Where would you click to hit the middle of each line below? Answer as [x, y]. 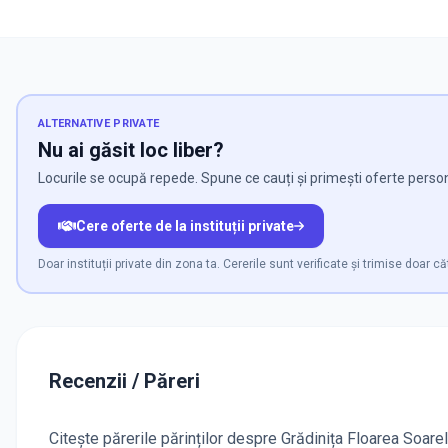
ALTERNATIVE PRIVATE [99, 124]
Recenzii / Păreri [124, 381]
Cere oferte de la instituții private [184, 226]
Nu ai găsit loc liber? [131, 150]
